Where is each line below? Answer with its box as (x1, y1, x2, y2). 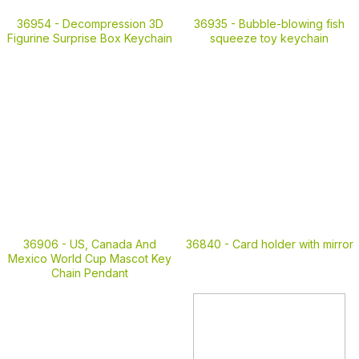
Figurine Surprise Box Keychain (7, 31, 172, 45)
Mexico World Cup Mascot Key (8, 252, 171, 265)
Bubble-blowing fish (239, 15, 345, 29)
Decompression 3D (62, 17, 163, 30)
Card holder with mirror (232, 237, 353, 251)
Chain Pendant (51, 266, 128, 280)
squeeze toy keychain (210, 30, 329, 43)
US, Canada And (70, 237, 156, 251)
